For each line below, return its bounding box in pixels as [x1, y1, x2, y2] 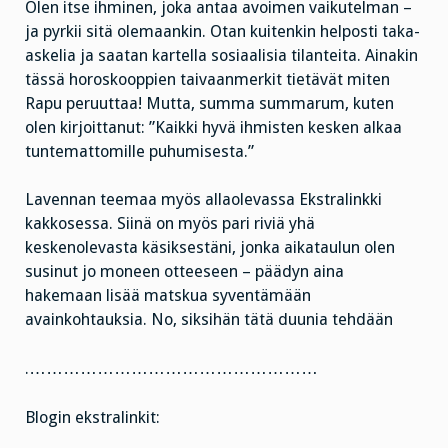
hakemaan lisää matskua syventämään [25, 286, 311, 306]
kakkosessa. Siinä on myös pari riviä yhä [25, 214, 315, 234]
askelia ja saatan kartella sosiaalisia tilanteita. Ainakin [25, 45, 418, 65]
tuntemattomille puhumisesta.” [25, 141, 254, 161]
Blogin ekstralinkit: [25, 407, 160, 427]
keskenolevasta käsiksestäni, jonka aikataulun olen [25, 238, 395, 258]
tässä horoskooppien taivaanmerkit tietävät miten [25, 69, 390, 89]
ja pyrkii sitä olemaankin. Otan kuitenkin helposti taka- [25, 21, 420, 41]
